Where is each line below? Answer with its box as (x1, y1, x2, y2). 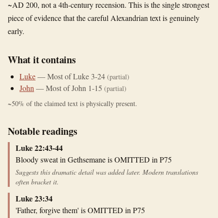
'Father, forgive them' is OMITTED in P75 (16, 205, 145, 215)
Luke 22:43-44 (16, 142, 63, 153)
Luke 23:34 (16, 193, 53, 204)
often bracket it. (16, 177, 59, 186)
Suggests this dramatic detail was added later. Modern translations (16, 167, 198, 177)
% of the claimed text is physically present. (18, 99, 137, 108)
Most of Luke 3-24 (47, 71, 105, 81)
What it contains (8, 53, 76, 67)
